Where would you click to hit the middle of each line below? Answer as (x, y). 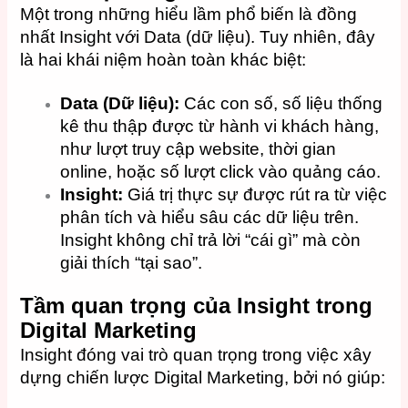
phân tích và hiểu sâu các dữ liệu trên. (210, 218)
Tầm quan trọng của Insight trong (197, 305)
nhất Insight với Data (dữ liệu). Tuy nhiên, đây (198, 36)
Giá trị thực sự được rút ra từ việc (255, 195)
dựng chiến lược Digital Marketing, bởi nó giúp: (203, 377)
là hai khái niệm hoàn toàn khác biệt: (163, 59)
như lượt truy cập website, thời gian (199, 149)
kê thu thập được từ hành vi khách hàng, (220, 127)
